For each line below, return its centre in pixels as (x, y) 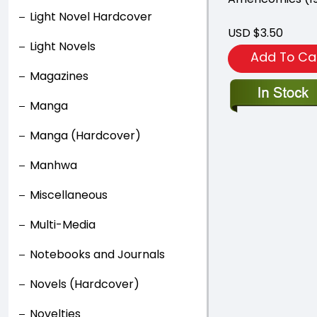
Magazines (59, 76)
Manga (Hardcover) (85, 136)
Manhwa (53, 165)
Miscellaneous (69, 195)
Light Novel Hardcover (91, 17)
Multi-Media (63, 225)
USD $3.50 (255, 33)
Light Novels (63, 46)
